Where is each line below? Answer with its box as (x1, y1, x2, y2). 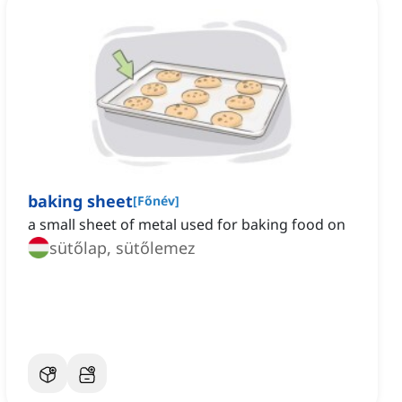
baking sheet (28, 190, 133, 213)
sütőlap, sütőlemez (49, 237, 195, 259)
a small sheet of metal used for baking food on (28, 214, 345, 235)
